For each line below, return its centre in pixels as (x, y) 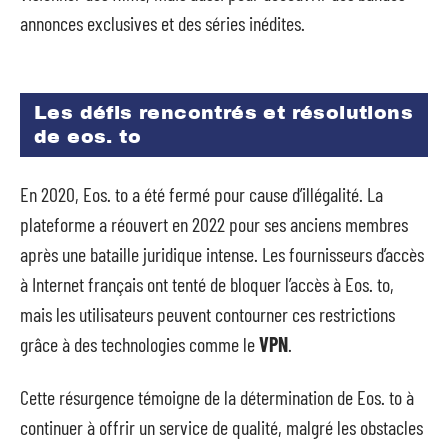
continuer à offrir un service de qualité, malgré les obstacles (221, 426)
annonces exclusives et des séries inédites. (162, 23)
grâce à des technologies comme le (139, 344)
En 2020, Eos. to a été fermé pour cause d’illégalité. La (201, 194)
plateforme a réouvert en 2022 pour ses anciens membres (214, 224)
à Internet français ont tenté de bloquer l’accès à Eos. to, (207, 284)
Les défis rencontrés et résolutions (223, 112)
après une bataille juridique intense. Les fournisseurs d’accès (222, 254)
